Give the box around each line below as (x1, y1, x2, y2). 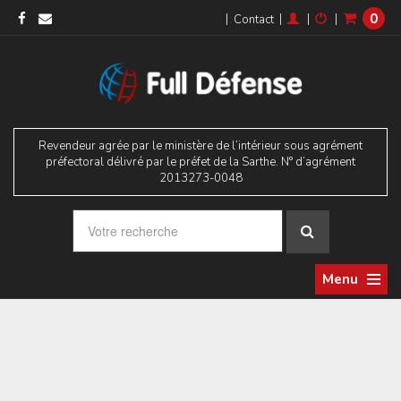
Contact (234, 12, 274, 28)
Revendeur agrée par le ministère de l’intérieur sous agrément (38, 138, 363, 154)
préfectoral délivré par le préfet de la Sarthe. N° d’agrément (46, 154, 355, 170)
